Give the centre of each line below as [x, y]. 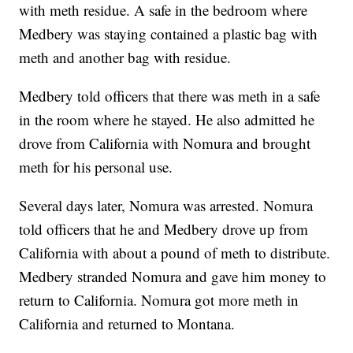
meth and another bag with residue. [125, 58]
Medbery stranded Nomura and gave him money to [173, 277]
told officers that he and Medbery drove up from [164, 229]
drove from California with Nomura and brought [165, 143]
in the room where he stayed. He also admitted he [167, 120]
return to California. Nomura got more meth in [159, 300]
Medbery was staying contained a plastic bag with [169, 34]
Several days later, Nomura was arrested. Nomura [166, 206]
